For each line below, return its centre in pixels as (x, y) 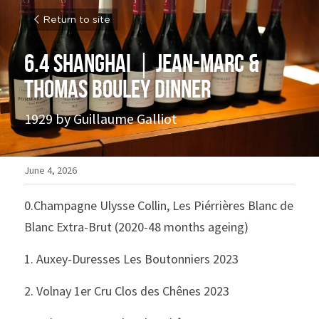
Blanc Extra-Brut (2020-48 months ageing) (138, 227)
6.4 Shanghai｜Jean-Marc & (142, 63)
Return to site (77, 20)
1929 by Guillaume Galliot (101, 119)
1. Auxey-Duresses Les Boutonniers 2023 (131, 259)
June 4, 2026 (51, 170)
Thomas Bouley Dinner (117, 89)
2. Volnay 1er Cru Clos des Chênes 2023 (127, 291)
